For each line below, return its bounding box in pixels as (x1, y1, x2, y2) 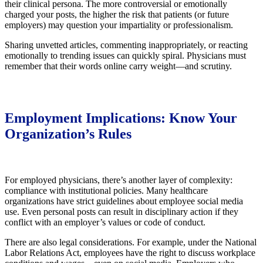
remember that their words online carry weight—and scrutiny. (5, 61, 232, 72)
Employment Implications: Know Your (5, 110, 237, 126)
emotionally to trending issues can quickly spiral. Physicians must (5, 50, 246, 61)
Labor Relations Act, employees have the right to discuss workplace (5, 248, 255, 258)
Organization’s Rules (5, 126, 131, 142)
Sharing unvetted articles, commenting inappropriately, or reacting (5, 40, 248, 50)
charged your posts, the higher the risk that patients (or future (5, 9, 229, 20)
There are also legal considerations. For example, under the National (5, 237, 257, 248)
